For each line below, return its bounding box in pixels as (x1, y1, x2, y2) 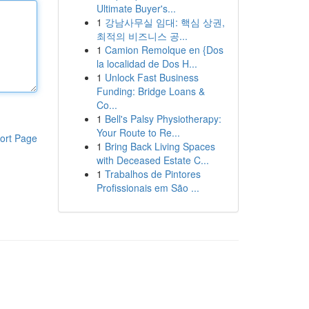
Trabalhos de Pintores (104, 167, 201, 181)
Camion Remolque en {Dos (104, 43, 223, 57)
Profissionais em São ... (96, 181, 199, 195)
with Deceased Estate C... (96, 153, 209, 167)
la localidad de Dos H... (96, 57, 197, 70)
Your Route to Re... (96, 126, 180, 139)
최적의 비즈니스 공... (96, 29, 188, 43)
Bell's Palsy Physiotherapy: (104, 112, 221, 126)
